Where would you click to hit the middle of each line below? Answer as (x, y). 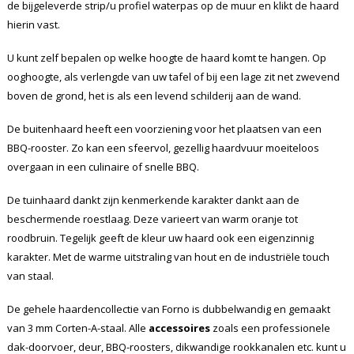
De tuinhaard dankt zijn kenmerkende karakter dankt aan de (153, 200)
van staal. (30, 276)
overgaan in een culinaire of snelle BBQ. (103, 167)
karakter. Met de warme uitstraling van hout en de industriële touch (168, 257)
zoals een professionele (270, 328)
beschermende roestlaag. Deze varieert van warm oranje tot (152, 219)
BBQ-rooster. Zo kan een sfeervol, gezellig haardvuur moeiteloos (163, 148)
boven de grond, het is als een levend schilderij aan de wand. (154, 96)
